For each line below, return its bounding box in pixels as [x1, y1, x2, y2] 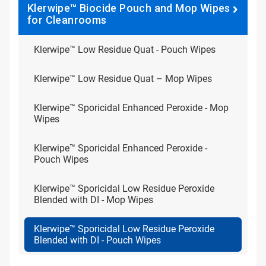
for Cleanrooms [27, 14, 107, 26]
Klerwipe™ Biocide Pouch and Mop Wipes [27, 2, 230, 14]
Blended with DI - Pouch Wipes [34, 235, 161, 246]
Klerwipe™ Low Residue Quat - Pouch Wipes [34, 44, 216, 55]
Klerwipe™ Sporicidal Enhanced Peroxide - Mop [34, 102, 229, 113]
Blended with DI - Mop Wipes [34, 194, 153, 205]
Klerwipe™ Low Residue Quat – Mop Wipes [34, 73, 212, 84]
